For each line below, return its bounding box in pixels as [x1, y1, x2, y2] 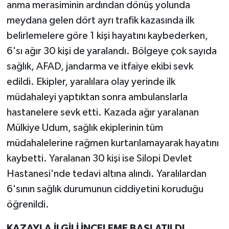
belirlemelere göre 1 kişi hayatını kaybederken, [6, 30, 208, 41]
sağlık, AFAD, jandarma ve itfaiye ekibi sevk [6, 61, 193, 72]
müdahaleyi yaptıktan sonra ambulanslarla [6, 91, 188, 102]
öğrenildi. [6, 199, 49, 210]
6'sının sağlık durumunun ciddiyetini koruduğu [6, 184, 203, 194]
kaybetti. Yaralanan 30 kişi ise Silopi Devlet [6, 153, 192, 164]
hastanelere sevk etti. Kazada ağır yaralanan [6, 107, 199, 118]
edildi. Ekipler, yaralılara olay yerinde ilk [6, 76, 175, 87]
